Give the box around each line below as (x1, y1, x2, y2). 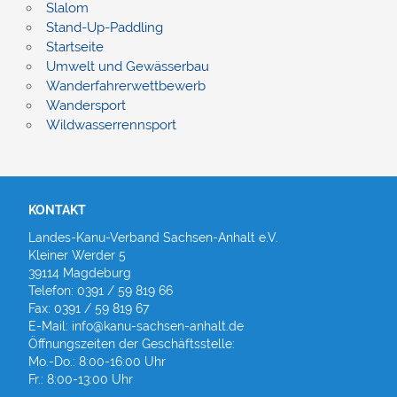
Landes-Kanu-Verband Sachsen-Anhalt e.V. (27, 230, 278, 245)
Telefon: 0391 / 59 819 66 (27, 283, 173, 298)
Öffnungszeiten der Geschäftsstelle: (27, 336, 235, 351)
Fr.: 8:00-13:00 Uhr (27, 371, 133, 386)
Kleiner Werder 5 (27, 247, 126, 262)
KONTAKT (27, 202, 86, 217)
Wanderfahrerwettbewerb (45, 78, 206, 95)
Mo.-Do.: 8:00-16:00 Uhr (27, 354, 166, 369)
